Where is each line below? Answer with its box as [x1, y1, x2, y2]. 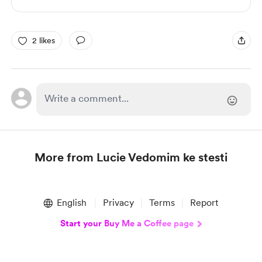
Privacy [102, 197, 134, 208]
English [56, 197, 87, 208]
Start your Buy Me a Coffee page [60, 218, 194, 229]
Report [189, 197, 218, 208]
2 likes [32, 35, 55, 45]
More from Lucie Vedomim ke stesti [35, 150, 227, 164]
